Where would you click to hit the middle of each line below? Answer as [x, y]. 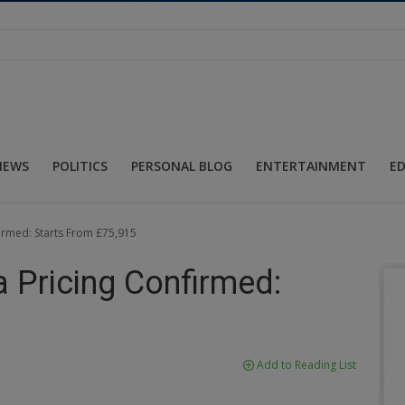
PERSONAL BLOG [182, 165]
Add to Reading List [305, 364]
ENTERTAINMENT [311, 165]
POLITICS [80, 165]
